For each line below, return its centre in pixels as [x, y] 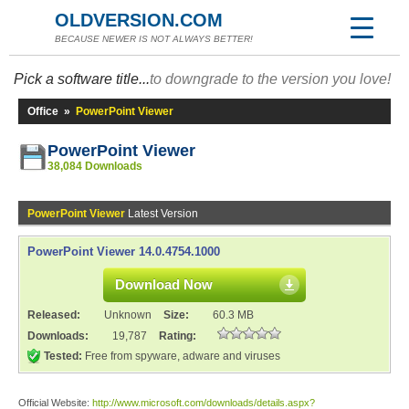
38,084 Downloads [95, 166]
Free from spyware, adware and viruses [181, 356]
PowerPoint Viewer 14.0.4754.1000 [124, 252]
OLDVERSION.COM [139, 20]
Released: [55, 315]
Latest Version [162, 214]
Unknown [128, 315]
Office [43, 111]
